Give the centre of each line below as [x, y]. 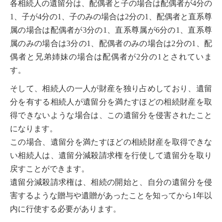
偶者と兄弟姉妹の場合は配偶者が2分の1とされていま [111, 57]
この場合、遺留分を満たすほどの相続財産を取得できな [111, 142]
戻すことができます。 [50, 169]
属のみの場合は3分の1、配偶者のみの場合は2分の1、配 [111, 43]
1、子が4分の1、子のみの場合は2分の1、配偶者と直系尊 [111, 17]
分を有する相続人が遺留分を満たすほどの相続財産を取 [111, 102]
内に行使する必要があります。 [65, 209]
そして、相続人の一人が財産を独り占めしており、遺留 [111, 88]
